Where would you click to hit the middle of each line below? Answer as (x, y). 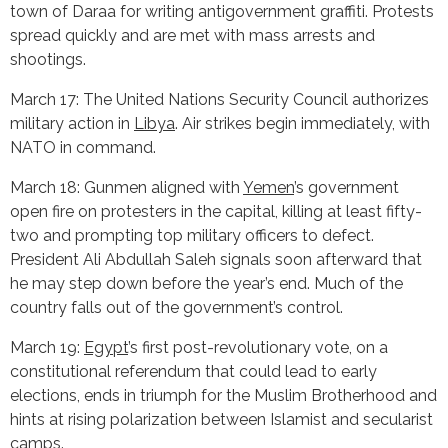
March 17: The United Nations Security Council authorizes (219, 99)
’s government (346, 187)
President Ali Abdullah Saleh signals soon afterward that (216, 259)
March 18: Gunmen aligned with (126, 187)
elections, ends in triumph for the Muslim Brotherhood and (223, 395)
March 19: (47, 347)
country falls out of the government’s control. (176, 307)
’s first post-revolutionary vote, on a (258, 347)
